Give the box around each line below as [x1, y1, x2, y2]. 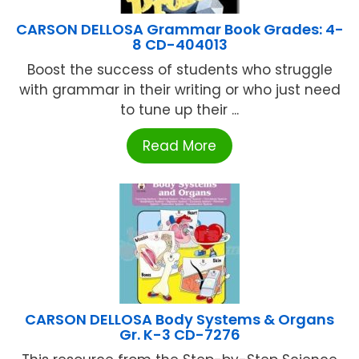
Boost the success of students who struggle [26, 59, 333, 79]
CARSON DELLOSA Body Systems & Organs [25, 309, 334, 329]
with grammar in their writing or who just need [18, 79, 341, 99]
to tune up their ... [120, 99, 239, 119]
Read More [143, 135, 216, 155]
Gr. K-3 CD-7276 [119, 324, 240, 345]
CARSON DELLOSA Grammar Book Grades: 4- [15, 18, 344, 39]
